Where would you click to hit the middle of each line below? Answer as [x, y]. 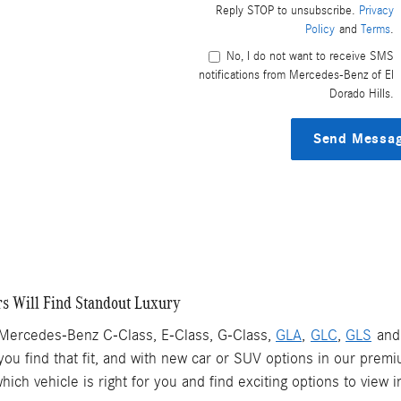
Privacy [376, 11]
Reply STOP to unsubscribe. [287, 11]
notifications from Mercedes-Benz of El [296, 76]
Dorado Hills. [361, 94]
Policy [320, 30]
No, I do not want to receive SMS [310, 57]
